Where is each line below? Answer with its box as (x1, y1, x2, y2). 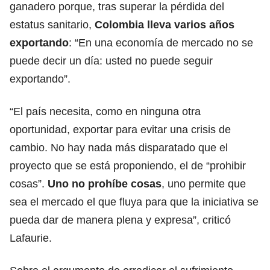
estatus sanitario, (10, 18, 95, 31)
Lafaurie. (10, 231, 52, 244)
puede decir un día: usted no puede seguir (10, 54, 213, 67)
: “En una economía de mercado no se (69, 36, 253, 49)
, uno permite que (162, 177, 246, 190)
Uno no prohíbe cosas (48, 177, 162, 190)
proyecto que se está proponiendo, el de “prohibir (10, 159, 246, 172)
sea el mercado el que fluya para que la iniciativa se (10, 195, 259, 208)
